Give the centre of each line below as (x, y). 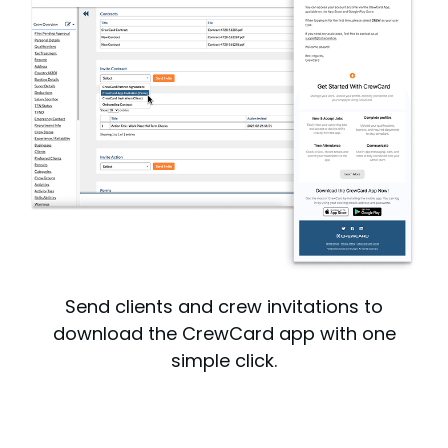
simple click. (224, 360)
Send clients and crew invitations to (224, 306)
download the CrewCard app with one (224, 333)
